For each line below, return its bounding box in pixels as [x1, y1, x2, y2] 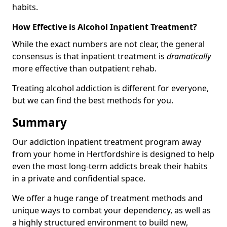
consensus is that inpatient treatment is [12, 51, 167, 62]
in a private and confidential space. [12, 173, 145, 184]
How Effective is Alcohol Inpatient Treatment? [12, 21, 197, 33]
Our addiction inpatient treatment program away [12, 136, 201, 148]
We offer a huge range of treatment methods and [12, 193, 203, 204]
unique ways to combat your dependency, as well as [12, 205, 211, 216]
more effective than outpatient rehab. [12, 63, 157, 74]
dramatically [167, 51, 211, 62]
